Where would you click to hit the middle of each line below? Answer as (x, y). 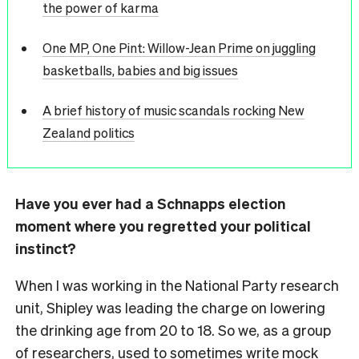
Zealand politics (88, 132)
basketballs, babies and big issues (140, 70)
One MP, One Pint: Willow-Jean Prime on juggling (179, 47)
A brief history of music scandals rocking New (173, 110)
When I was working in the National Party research (177, 285)
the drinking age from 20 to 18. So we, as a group (173, 330)
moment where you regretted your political (163, 226)
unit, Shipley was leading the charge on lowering (170, 308)
